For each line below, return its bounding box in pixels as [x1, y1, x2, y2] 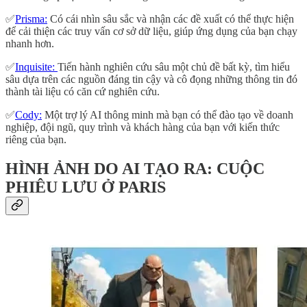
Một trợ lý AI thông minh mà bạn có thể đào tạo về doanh [42, 108, 293, 121]
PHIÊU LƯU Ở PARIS [5, 177, 166, 196]
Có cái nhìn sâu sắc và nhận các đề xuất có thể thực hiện [47, 12, 294, 25]
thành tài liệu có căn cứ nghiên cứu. [5, 85, 160, 97]
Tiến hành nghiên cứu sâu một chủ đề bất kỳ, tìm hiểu [58, 60, 290, 73]
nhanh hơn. [5, 37, 54, 49]
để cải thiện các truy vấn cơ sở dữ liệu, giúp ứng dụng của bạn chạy [5, 25, 297, 37]
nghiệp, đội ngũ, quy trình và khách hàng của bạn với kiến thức [5, 121, 280, 133]
